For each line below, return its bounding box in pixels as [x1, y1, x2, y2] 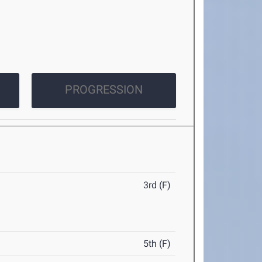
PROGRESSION [64, 82, 143, 97]
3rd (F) [143, 180, 171, 191]
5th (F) [143, 238, 171, 250]
